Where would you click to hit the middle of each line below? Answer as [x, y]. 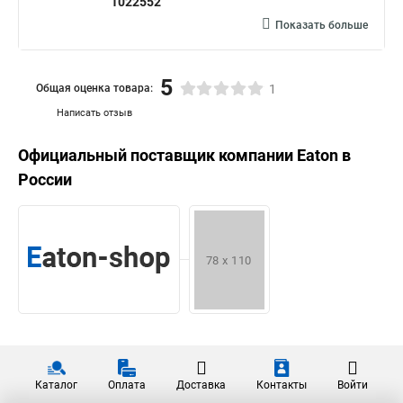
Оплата [127, 385]
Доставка [201, 385]
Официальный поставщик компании [157, 155]
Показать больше [322, 25]
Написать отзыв [94, 113]
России [45, 179]
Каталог [56, 385]
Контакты [282, 385]
